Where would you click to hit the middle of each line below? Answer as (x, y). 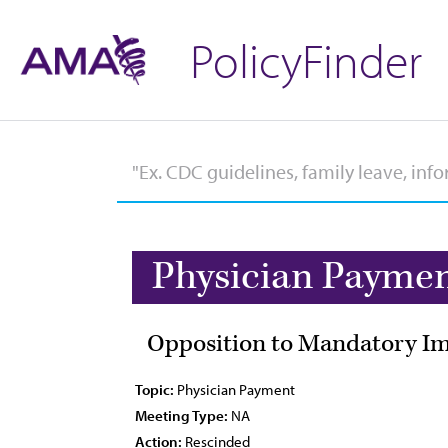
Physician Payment (234, 389)
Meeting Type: (181, 415)
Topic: (154, 389)
